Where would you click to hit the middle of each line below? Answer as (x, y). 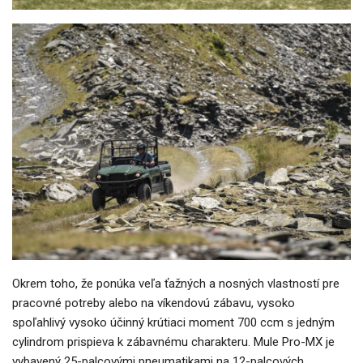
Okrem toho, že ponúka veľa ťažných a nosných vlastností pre (176, 284)
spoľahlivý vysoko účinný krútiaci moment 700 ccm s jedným (173, 323)
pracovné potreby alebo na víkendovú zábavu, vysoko (154, 303)
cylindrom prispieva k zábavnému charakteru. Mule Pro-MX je (173, 342)
